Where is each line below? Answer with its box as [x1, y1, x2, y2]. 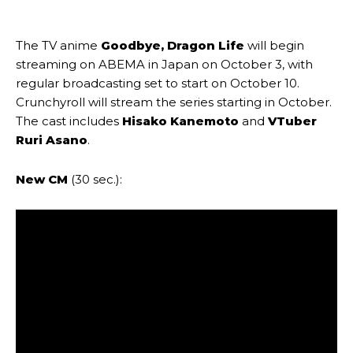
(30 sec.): [68, 172, 122, 188]
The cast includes [16, 113, 122, 129]
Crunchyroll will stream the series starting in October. [16, 95, 332, 110]
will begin [247, 38, 304, 54]
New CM [16, 172, 68, 188]
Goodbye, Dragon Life [101, 38, 247, 54]
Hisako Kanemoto [122, 113, 242, 129]
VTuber [265, 113, 317, 129]
